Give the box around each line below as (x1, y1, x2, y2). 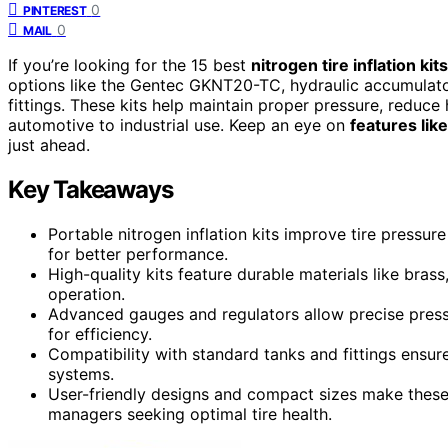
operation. (48, 283, 125, 304)
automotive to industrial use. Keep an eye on (8, 114, 350, 135)
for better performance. (48, 243, 228, 264)
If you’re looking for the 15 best (8, 54, 251, 75)
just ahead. (8, 134, 90, 155)
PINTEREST (23, 2, 87, 18)
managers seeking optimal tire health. (48, 403, 332, 424)
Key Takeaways (8, 174, 173, 204)
